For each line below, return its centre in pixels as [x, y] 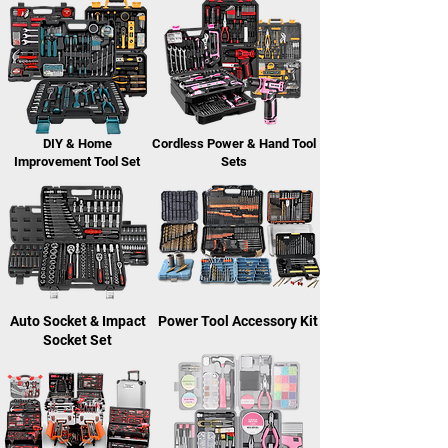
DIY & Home [77, 143]
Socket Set [77, 340]
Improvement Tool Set [77, 161]
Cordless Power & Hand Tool [233, 143]
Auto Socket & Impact [77, 321]
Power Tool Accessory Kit [237, 321]
